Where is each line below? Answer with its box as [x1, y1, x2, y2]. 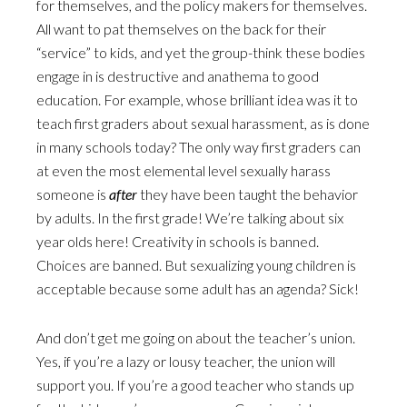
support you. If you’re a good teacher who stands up [36, 376, 354, 393]
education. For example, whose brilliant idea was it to [36, 91, 358, 108]
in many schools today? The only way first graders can [36, 138, 361, 155]
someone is [36, 185, 109, 203]
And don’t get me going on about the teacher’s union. [36, 329, 355, 346]
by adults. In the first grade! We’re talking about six [36, 209, 343, 226]
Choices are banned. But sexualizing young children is [36, 256, 356, 273]
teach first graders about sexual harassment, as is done [36, 114, 370, 132]
